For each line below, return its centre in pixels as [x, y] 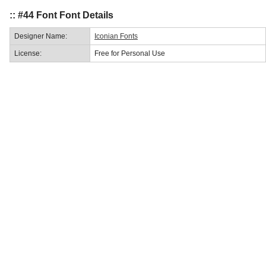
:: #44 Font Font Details [61, 15]
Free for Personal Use [130, 53]
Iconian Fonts [116, 36]
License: [28, 53]
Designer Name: [41, 36]
